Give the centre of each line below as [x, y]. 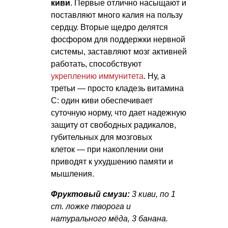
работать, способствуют [96, 64]
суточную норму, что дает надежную [119, 112]
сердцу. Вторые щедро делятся [109, 27]
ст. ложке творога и [91, 206]
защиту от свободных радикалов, [113, 125]
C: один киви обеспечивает [102, 100]
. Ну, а [154, 76]
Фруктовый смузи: [90, 194]
